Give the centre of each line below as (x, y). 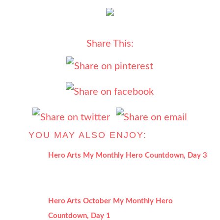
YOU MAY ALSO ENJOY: (88, 135)
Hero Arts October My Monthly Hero (111, 201)
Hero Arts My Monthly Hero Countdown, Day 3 (128, 155)
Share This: (110, 44)
